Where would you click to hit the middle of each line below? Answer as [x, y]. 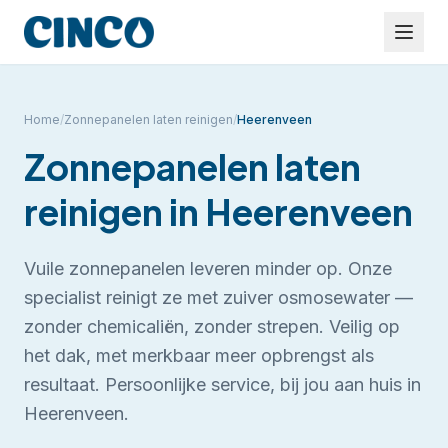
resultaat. [62, 384]
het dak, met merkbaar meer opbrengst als [199, 355]
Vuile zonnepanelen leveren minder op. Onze [208, 268]
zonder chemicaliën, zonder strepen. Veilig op [212, 326]
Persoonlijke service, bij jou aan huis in [263, 384]
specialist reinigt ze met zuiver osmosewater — [218, 297]
